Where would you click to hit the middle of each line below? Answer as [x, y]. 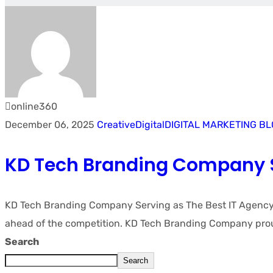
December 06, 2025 [51, 125]
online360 [34, 106]
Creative [116, 125]
